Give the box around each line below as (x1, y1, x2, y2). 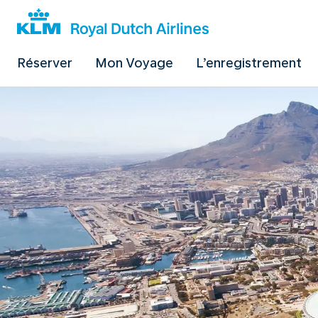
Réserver (17, 55, 72, 70)
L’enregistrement (196, 55, 302, 70)
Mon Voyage (95, 55, 173, 70)
